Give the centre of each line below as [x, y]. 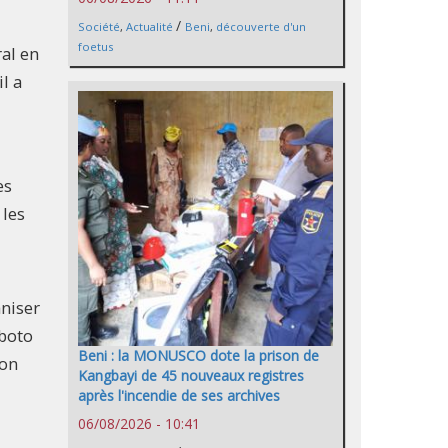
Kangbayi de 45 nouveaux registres [191, 375]
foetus [95, 46]
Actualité [149, 26]
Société [99, 26]
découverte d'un [261, 26]
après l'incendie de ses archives [179, 395]
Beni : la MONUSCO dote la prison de [198, 355]
